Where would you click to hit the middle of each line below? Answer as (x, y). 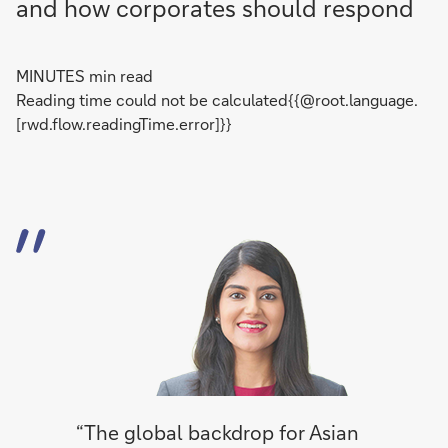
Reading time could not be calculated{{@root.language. (217, 99)
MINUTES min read (84, 75)
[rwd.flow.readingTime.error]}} (124, 123)
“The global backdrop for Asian (217, 432)
